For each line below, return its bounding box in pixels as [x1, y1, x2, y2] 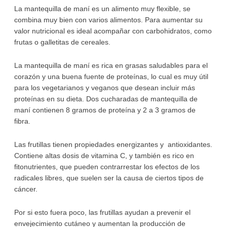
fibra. [14, 118, 30, 126]
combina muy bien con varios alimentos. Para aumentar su [14, 16, 203, 24]
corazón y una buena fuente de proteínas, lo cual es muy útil [14, 73, 208, 81]
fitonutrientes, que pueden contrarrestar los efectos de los [14, 163, 200, 171]
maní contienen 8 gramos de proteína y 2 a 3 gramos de [14, 106, 196, 115]
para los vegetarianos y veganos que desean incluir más [14, 84, 195, 92]
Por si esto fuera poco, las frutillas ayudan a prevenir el [14, 208, 191, 216]
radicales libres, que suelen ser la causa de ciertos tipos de [14, 174, 204, 182]
